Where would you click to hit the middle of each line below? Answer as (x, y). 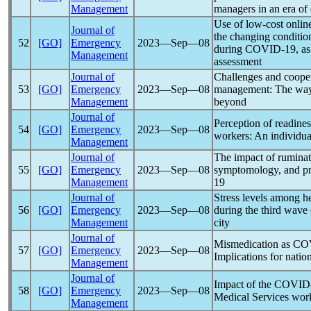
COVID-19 (270, 49)
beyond (230, 102)
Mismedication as (253, 244)
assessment (238, 61)
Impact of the (244, 284)
